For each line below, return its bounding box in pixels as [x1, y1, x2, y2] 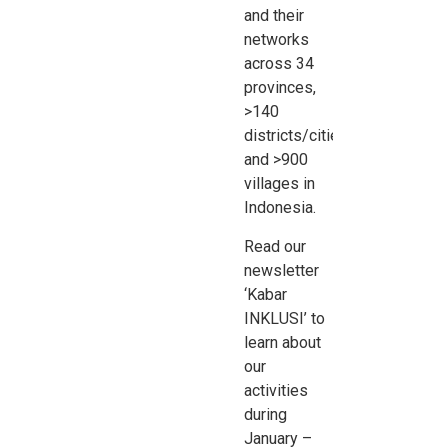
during [244, 404, 288, 424]
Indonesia [244, 198, 314, 218]
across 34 [244, 54, 315, 74]
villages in [244, 174, 316, 194]
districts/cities [244, 126, 349, 146]
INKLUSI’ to [244, 308, 326, 328]
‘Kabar [244, 284, 288, 304]
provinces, [244, 78, 317, 98]
